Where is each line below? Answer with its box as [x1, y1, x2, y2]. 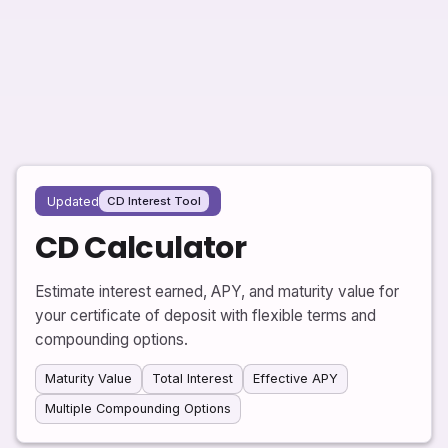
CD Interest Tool [107, 194, 201, 209]
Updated [47, 193, 99, 209]
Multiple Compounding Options [45, 401, 231, 417]
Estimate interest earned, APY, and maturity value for [35, 282, 399, 302]
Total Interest [152, 371, 233, 387]
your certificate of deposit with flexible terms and [35, 306, 376, 326]
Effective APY [253, 371, 338, 387]
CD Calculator [35, 226, 247, 270]
